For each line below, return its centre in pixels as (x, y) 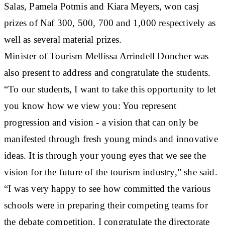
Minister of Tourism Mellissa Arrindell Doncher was (106, 56)
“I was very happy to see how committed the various (107, 188)
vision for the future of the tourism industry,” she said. (111, 172)
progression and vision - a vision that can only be (101, 122)
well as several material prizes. (63, 39)
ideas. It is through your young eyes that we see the (105, 155)
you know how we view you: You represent (90, 105)
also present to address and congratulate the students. (107, 72)
